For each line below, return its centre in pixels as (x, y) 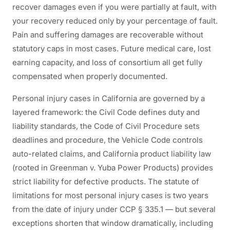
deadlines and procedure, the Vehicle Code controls (108, 140)
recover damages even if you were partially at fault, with (114, 7)
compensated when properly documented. (90, 76)
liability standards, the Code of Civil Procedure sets (106, 126)
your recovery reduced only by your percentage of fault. (115, 21)
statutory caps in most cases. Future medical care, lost (112, 49)
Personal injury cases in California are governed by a (109, 98)
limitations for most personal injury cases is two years (110, 195)
